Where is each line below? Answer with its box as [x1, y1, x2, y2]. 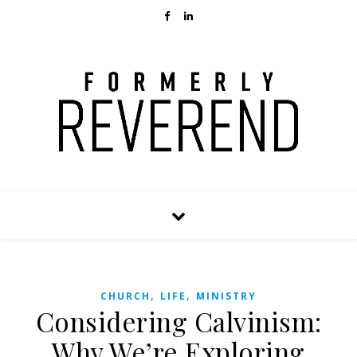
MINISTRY [196, 289, 257, 303]
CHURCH [100, 289, 151, 303]
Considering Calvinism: [35, 304, 322, 339]
